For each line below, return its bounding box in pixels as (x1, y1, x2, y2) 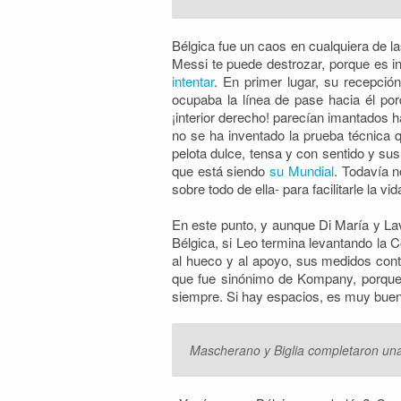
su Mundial (269, 161, 334, 180)
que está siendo (172, 161, 270, 180)
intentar (172, 72, 214, 90)
